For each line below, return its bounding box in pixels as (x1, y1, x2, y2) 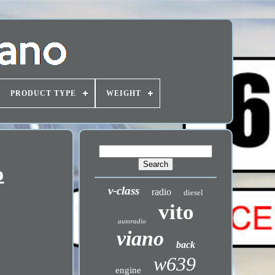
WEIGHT (106, 89, 141, 98)
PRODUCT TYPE (10, 89, 76, 98)
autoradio (117, 217, 146, 225)
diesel (184, 188, 204, 197)
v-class (108, 184, 140, 197)
